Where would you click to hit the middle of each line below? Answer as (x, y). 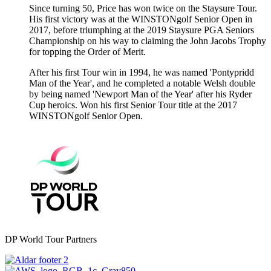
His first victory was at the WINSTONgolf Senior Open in (141, 19)
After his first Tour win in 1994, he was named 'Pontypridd (142, 73)
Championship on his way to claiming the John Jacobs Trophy (148, 41)
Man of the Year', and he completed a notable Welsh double (142, 83)
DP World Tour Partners (51, 240)
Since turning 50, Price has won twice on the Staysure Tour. (143, 8)
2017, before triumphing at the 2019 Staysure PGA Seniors (142, 30)
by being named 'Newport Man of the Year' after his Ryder (140, 94)
